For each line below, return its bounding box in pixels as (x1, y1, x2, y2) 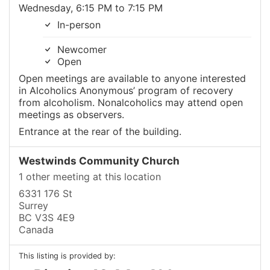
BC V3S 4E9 (19, 212, 75, 224)
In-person (54, 19, 101, 31)
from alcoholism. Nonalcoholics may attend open (19, 96, 243, 108)
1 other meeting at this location (19, 171, 161, 183)
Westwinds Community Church (19, 154, 180, 167)
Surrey (19, 199, 48, 212)
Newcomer (54, 43, 107, 55)
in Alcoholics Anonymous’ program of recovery (19, 84, 233, 96)
